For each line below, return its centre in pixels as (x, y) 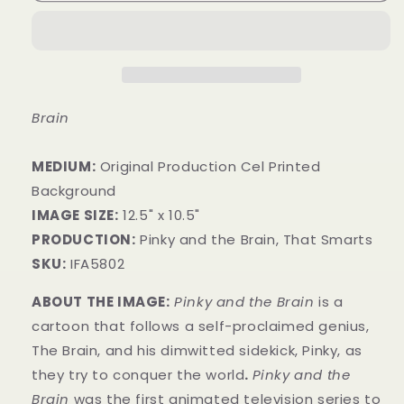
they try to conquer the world (138, 374)
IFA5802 (96, 263)
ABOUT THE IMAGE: (101, 301)
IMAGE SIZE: (75, 215)
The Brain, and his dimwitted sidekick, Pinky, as (197, 350)
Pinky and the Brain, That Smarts (254, 239)
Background (74, 190)
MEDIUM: (64, 166)
